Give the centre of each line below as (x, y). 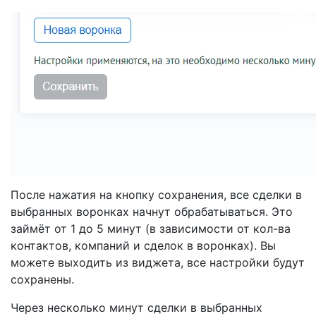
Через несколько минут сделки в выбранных (136, 308)
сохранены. (42, 279)
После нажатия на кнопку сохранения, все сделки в (156, 195)
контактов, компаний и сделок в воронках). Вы (143, 245)
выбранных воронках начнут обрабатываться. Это (152, 212)
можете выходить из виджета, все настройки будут (158, 262)
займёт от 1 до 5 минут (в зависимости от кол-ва (151, 229)
